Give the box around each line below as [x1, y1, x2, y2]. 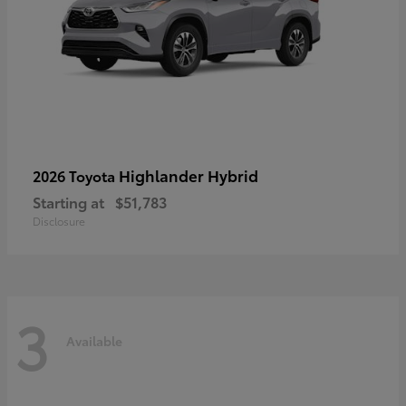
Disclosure [33, 213, 85, 229]
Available [66, 331, 122, 350]
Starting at [33, 191, 104, 213]
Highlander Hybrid [119, 164, 258, 187]
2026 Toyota [33, 165, 119, 187]
